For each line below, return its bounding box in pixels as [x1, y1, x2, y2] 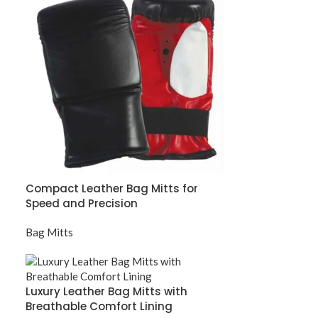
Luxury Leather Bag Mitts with [25, 283, 187, 299]
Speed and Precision [25, 195, 138, 211]
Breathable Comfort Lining [25, 298, 172, 314]
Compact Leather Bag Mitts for [25, 180, 198, 196]
